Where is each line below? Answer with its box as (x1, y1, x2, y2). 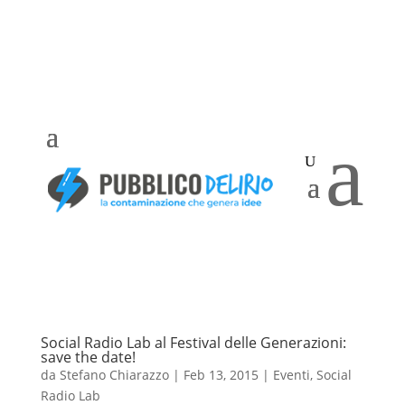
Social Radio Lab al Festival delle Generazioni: (40, 333, 346, 353)
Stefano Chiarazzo (59, 366, 169, 383)
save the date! (40, 347, 136, 367)
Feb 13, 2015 (183, 366, 259, 383)
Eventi (272, 366, 310, 383)
